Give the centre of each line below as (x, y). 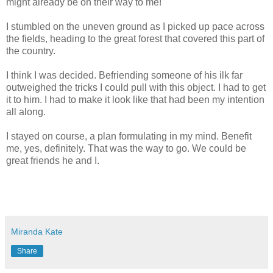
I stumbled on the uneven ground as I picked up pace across (135, 26)
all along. (26, 112)
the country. (31, 51)
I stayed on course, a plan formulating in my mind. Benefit (129, 136)
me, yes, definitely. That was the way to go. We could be (126, 148)
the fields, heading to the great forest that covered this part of (135, 38)
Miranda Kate (37, 231)
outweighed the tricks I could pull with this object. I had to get (136, 87)
